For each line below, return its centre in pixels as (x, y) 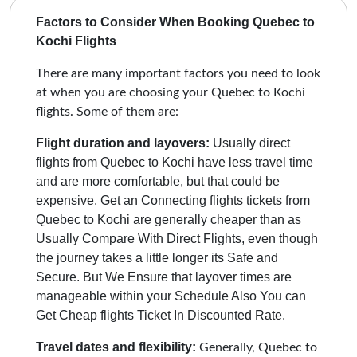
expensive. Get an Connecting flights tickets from (173, 200)
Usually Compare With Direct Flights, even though (177, 238)
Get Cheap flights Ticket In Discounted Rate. (161, 315)
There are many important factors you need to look (178, 73)
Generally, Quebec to (257, 347)
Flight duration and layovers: (123, 143)
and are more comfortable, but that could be (158, 181)
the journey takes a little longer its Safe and (157, 257)
